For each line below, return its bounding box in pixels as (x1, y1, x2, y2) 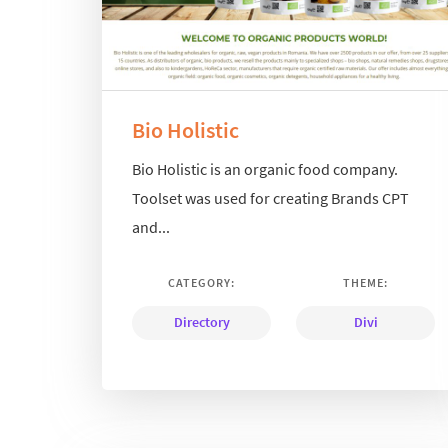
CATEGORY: (168, 274, 236, 290)
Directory (173, 312, 230, 331)
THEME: (343, 274, 389, 290)
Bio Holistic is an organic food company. (132, 158, 398, 179)
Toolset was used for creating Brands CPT (132, 187, 409, 208)
